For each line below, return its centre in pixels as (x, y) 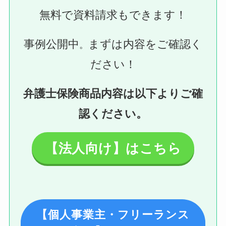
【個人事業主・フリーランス (113, 214)
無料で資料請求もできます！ (113, 15)
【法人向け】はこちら (113, 148)
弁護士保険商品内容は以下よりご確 (113, 93)
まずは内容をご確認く (145, 44)
